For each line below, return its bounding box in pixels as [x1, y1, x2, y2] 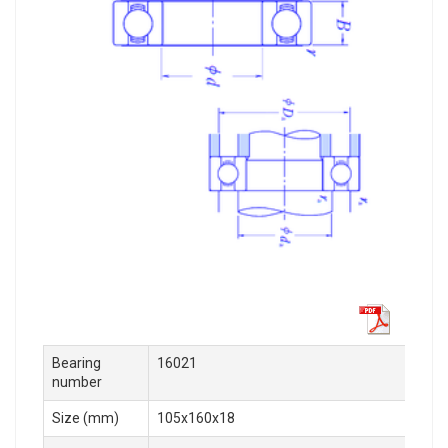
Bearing [52, 354, 101, 371]
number [52, 373, 102, 390]
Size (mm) [52, 409, 119, 426]
